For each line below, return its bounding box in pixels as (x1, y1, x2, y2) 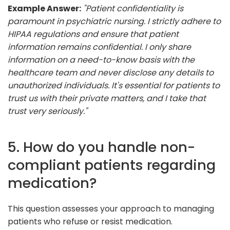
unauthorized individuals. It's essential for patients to (8, 79, 220, 91)
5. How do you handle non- (8, 137, 195, 157)
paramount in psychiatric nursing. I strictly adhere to (8, 15, 221, 27)
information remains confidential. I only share (8, 41, 191, 53)
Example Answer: (8, 2, 81, 14)
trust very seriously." (8, 105, 87, 117)
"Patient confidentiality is (83, 2, 183, 14)
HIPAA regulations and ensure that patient (8, 28, 179, 40)
